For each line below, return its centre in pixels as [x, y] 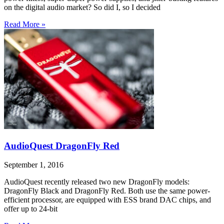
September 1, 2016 [34, 165]
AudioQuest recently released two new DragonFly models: [97, 182]
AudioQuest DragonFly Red [62, 145]
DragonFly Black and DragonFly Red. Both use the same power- [107, 191]
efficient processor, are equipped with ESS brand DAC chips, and [107, 200]
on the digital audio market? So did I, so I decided [82, 7]
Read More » [25, 24]
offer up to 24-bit [31, 209]
